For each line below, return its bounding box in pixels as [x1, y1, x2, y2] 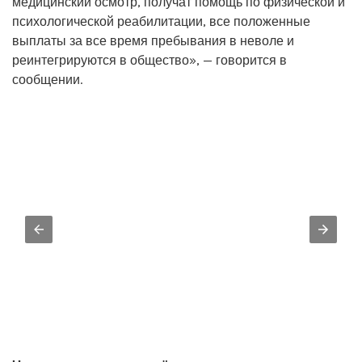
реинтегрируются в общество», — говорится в [12, 52, 287, 68]
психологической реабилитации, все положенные [12, 13, 310, 29]
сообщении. [12, 71, 82, 87]
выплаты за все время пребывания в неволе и [12, 32, 294, 48]
